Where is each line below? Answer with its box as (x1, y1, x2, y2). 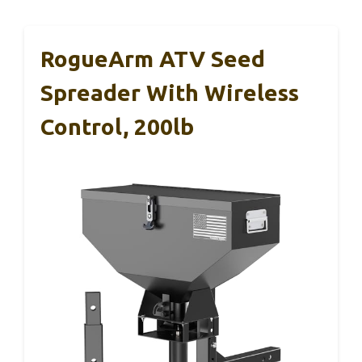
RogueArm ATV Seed (40, 45, 265, 71)
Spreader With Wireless (40, 79, 299, 105)
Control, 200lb (40, 113, 194, 139)
